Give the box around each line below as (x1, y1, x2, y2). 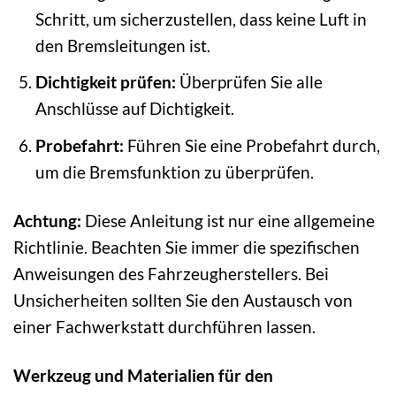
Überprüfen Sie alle (175, 72, 323, 93)
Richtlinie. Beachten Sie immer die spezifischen (13, 236, 360, 257)
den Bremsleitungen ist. (34, 34, 210, 56)
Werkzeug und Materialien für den (13, 364, 273, 385)
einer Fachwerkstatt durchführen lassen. (13, 316, 316, 337)
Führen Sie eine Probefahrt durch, (123, 134, 380, 156)
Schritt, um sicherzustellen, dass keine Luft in (34, 8, 367, 29)
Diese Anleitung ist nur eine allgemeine (81, 209, 375, 231)
